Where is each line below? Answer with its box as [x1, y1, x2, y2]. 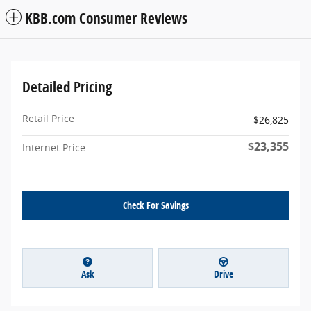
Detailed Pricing [22, 77, 112, 97]
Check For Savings [122, 199, 189, 212]
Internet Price [22, 141, 85, 155]
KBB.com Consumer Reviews [25, 8, 187, 28]
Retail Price [22, 112, 74, 126]
